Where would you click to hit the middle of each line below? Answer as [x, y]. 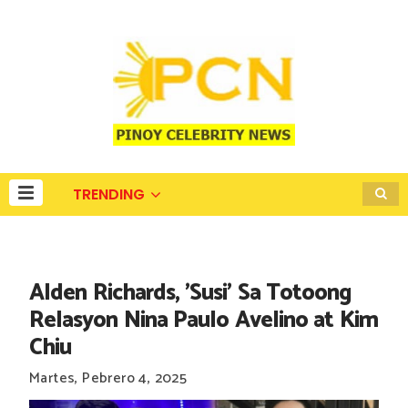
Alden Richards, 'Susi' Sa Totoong [190, 293]
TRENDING [109, 194]
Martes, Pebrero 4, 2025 [108, 378]
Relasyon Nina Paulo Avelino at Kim [204, 321]
